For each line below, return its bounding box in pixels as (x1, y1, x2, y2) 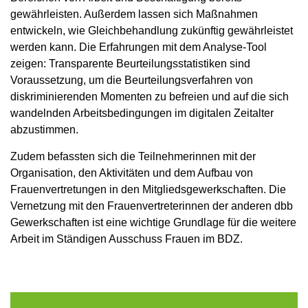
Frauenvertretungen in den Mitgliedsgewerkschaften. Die (10, 183, 286, 195)
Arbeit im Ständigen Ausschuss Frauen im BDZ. (10, 232, 243, 245)
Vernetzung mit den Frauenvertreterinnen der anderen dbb (10, 199, 293, 212)
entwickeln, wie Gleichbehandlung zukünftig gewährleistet (10, 24, 293, 36)
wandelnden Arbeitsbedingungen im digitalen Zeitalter (10, 107, 274, 119)
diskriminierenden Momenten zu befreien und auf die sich (10, 90, 289, 102)
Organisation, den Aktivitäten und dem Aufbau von (10, 166, 253, 179)
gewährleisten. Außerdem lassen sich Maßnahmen (10, 8, 258, 20)
